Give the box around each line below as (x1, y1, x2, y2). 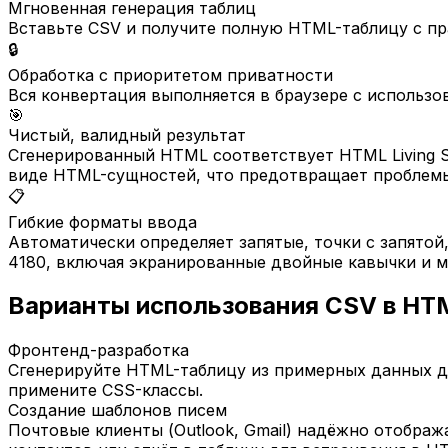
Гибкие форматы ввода (8, 211, 197, 232)
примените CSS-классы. (8, 380, 203, 401)
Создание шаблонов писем (8, 400, 227, 421)
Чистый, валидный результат (8, 124, 246, 145)
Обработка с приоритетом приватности (8, 64, 333, 85)
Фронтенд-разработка (8, 340, 189, 361)
